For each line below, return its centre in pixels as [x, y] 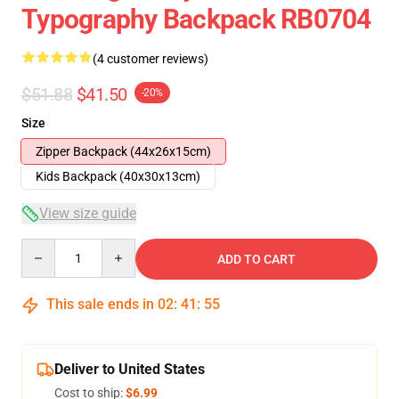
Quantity [45, 247]
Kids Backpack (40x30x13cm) [118, 176]
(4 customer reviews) [151, 59]
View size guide [88, 213]
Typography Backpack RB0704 [196, 19]
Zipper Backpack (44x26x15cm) [123, 151]
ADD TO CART [256, 259]
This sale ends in [100, 304]
